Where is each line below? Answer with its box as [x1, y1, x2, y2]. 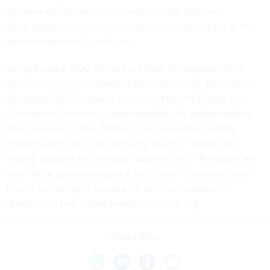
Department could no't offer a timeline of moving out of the [6, 19, 254, 33]
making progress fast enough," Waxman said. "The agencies [6, 152, 254, 166]
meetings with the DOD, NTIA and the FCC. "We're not [6, 137, 234, 151]
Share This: [116, 229, 160, 243]
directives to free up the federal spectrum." [6, 197, 185, 211]
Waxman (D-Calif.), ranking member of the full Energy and [6, 92, 246, 105]
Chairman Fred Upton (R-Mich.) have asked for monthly [6, 122, 236, 136]
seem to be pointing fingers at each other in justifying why [6, 167, 250, 181]
